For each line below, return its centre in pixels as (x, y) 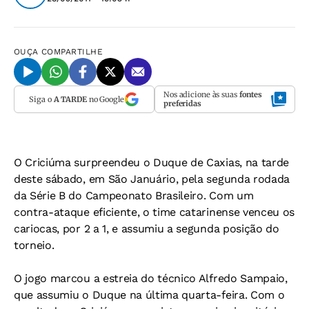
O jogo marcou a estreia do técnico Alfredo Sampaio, (151, 278)
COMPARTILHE (72, 52)
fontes (251, 94)
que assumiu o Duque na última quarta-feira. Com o (149, 295)
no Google (105, 99)
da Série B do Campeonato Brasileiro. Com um (134, 196)
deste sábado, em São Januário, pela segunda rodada (152, 179)
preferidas (182, 103)
